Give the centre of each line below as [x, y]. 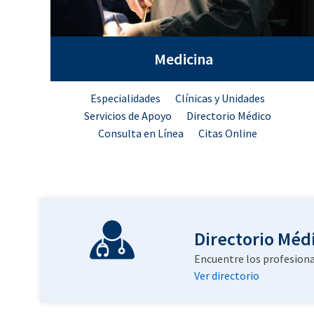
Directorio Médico [228, 116]
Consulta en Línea [141, 133]
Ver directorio [227, 275]
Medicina [184, 59]
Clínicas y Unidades [220, 98]
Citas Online [227, 133]
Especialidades [125, 98]
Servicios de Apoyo [128, 116]
